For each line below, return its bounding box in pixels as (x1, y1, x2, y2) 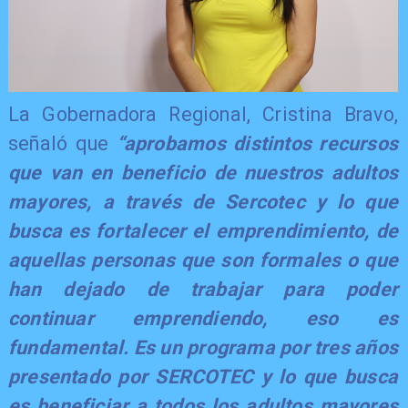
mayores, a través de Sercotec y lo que (7, 189, 399, 213)
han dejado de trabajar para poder (7, 277, 399, 301)
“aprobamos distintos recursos (116, 131, 399, 155)
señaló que (7, 131, 117, 155)
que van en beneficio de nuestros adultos (7, 160, 399, 184)
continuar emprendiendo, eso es (7, 306, 399, 330)
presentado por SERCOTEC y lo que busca (7, 364, 399, 388)
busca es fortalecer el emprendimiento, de (7, 219, 399, 242)
